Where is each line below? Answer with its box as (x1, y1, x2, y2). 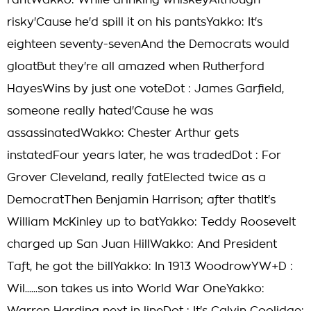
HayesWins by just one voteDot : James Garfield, (7, 83, 284, 94)
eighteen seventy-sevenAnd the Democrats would (7, 39, 289, 50)
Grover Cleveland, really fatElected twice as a (7, 172, 266, 183)
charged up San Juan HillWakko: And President (7, 239, 277, 250)
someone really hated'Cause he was (7, 106, 213, 117)
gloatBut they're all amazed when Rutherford (7, 61, 264, 72)
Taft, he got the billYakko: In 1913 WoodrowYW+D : (7, 261, 293, 272)
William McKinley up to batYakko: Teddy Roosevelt (7, 217, 296, 228)
